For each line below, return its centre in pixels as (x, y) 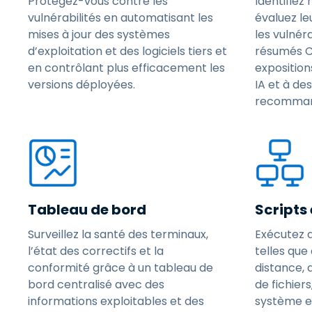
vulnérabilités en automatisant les (120, 18)
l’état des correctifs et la (96, 251)
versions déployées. (81, 85)
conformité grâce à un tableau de (120, 268)
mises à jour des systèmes (99, 34)
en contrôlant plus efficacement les (126, 68)
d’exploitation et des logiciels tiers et (127, 51)
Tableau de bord (87, 210)
